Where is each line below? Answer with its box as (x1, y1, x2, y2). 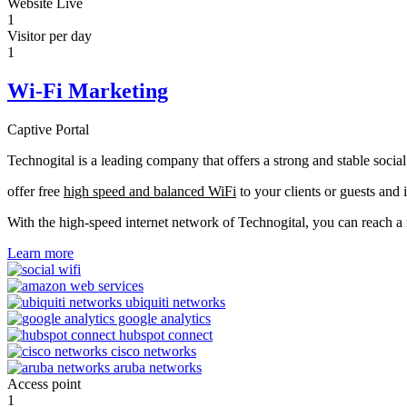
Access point (7, 375, 81, 392)
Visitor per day (7, 27, 92, 44)
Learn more (7, 244, 74, 261)
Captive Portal (7, 121, 89, 137)
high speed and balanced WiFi (64, 183, 236, 199)
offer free (7, 183, 64, 199)
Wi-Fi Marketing (7, 78, 168, 103)
